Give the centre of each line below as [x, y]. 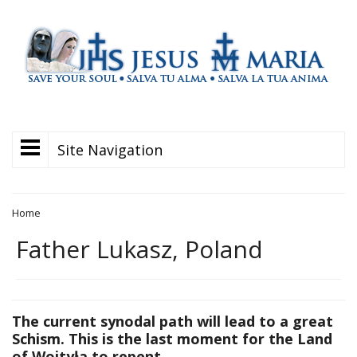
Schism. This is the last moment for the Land [172, 339]
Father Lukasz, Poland [139, 249]
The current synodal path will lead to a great [173, 321]
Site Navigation [110, 150]
